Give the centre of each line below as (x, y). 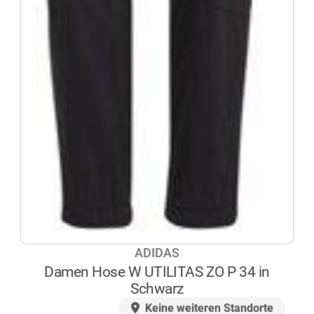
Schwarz (157, 289)
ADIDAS (157, 253)
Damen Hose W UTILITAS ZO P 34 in (157, 272)
